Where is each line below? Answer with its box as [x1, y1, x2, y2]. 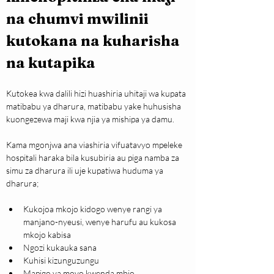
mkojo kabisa [23, 229, 71, 240]
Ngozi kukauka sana [23, 242, 97, 253]
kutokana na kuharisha [6, 32, 183, 50]
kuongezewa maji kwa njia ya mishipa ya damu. [6, 114, 174, 125]
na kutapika [6, 54, 95, 72]
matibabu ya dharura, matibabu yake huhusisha [6, 101, 183, 112]
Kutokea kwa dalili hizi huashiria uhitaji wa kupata [6, 88, 188, 99]
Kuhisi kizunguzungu [23, 255, 99, 266]
